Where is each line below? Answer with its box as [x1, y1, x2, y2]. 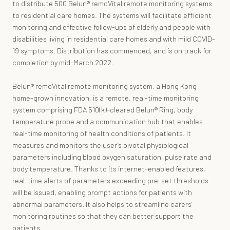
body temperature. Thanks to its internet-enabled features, [12, 164, 205, 173]
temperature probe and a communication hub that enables [12, 117, 203, 126]
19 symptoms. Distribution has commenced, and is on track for [12, 46, 212, 55]
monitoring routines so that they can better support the [12, 211, 194, 220]
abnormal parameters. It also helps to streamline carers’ [12, 199, 193, 208]
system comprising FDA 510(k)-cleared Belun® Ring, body [12, 105, 193, 114]
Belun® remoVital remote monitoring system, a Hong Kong [12, 81, 197, 90]
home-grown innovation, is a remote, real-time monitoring [12, 93, 199, 102]
